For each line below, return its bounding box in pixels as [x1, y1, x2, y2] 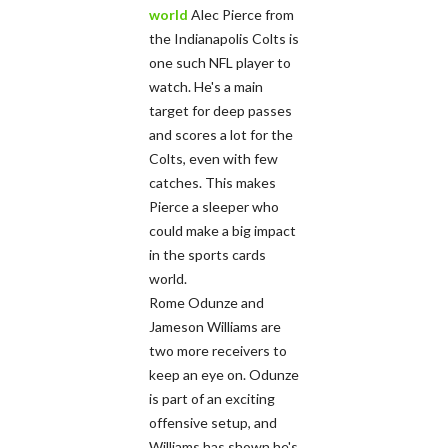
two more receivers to [149, 341, 287, 359]
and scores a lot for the [149, 125, 293, 143]
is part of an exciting [149, 389, 275, 407]
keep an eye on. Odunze [149, 365, 299, 383]
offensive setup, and [149, 413, 277, 431]
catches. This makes [149, 173, 276, 191]
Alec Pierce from [188, 5, 294, 23]
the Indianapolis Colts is [149, 29, 299, 47]
